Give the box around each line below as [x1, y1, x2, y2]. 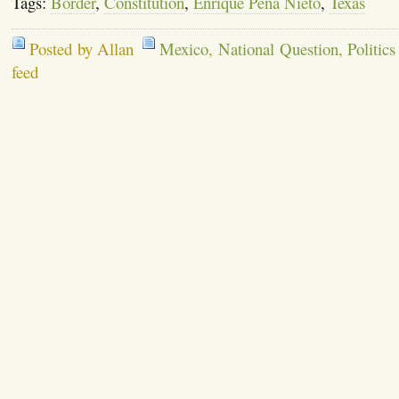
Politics [347, 37, 396, 60]
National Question [217, 37, 338, 60]
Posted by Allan [28, 37, 134, 60]
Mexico [159, 37, 209, 60]
